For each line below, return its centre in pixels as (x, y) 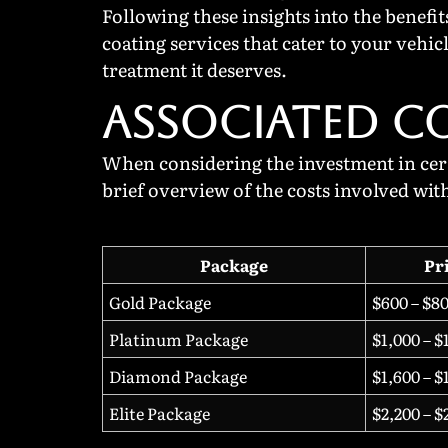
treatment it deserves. (194, 69)
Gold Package (160, 302)
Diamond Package (178, 376)
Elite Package (159, 413)
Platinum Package (178, 339)
